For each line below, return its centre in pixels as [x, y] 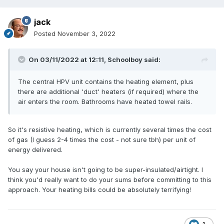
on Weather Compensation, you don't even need [94, 12]
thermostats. [37, 22]
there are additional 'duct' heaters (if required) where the [108, 92]
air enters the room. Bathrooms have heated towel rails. [105, 102]
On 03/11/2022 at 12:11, [68, 60]
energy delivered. [35, 150]
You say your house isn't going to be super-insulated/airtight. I [105, 170]
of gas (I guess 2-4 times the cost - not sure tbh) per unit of [102, 140]
